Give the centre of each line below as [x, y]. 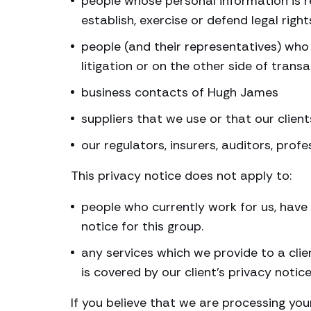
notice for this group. [142, 226]
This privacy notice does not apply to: [181, 176]
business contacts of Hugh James [180, 92]
